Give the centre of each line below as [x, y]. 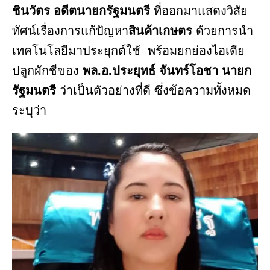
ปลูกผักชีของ [47, 71]
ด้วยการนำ [224, 31]
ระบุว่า [29, 111]
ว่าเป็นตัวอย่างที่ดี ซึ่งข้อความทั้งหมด [155, 91]
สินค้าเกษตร [162, 31]
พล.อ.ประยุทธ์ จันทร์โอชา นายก [167, 71]
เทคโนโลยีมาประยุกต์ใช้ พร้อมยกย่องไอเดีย [128, 51]
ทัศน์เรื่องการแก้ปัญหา [70, 31]
